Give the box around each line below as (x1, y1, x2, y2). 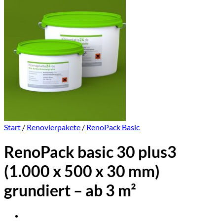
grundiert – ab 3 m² (4, 181, 136, 200)
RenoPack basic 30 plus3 (4, 142, 177, 162)
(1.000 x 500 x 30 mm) (4, 161, 160, 181)
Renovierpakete (27, 122, 80, 132)
